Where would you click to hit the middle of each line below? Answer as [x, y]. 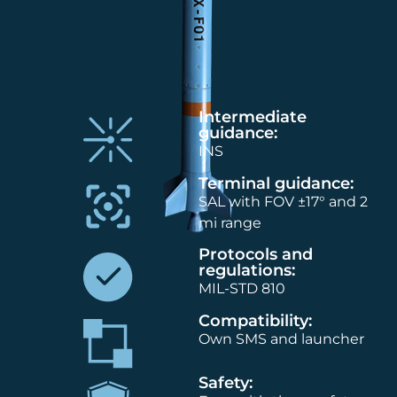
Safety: [226, 382]
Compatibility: [255, 320]
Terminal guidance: [276, 183]
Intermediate [253, 117]
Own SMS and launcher [281, 339]
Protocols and [256, 255]
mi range [230, 222]
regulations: [247, 271]
